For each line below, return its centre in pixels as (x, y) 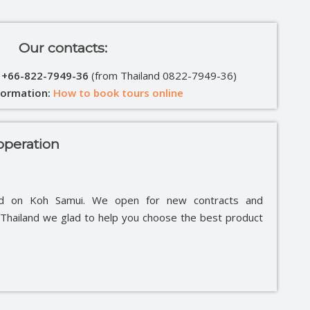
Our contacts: (63, 47)
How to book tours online (119, 93)
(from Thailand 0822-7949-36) (163, 76)
